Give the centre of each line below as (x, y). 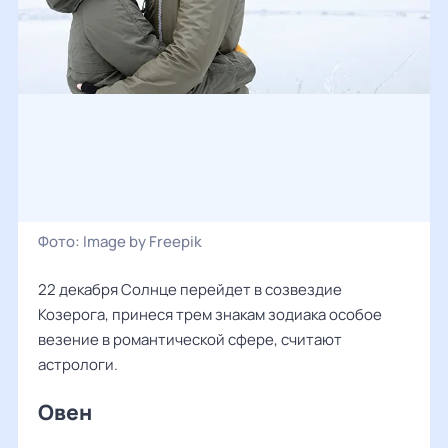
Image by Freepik (142, 241)
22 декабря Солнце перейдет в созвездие (190, 289)
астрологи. (78, 364)
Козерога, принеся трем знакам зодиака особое (210, 314)
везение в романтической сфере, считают (190, 339)
